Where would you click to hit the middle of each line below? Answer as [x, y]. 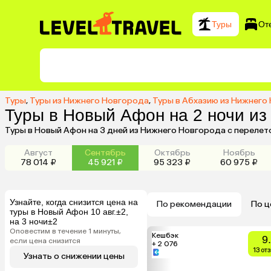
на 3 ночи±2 [34, 221]
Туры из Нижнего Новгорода [89, 100]
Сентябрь [105, 152]
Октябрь [172, 152]
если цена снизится [45, 240]
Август [38, 152]
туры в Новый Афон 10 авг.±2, [69, 211]
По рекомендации [194, 204]
